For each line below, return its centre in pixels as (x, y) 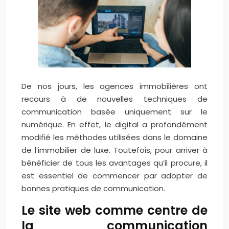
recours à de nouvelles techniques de (114, 99)
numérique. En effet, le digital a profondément (114, 124)
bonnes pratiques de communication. (93, 188)
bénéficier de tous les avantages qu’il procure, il (114, 163)
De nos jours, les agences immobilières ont (114, 86)
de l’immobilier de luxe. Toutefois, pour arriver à (114, 150)
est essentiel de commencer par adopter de (114, 176)
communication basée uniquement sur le (114, 112)
